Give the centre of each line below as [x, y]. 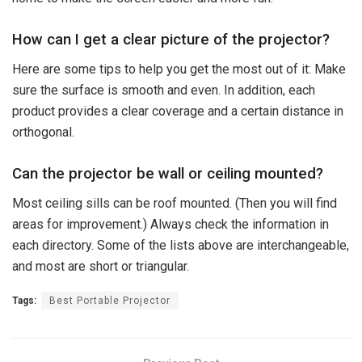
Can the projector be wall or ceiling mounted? [168, 173]
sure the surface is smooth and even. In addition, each [164, 90]
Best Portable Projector [110, 300]
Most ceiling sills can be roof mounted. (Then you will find [175, 203]
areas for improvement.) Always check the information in [170, 224]
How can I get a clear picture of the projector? [171, 39]
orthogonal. [43, 133]
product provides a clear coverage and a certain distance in [178, 112]
